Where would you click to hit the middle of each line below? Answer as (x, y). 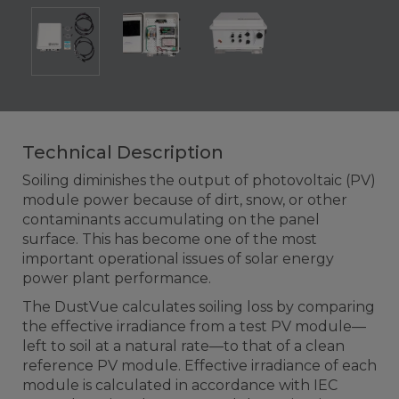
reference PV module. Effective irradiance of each (199, 366)
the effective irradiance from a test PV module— (194, 327)
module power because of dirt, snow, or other (185, 200)
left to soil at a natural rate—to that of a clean (183, 346)
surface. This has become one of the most (170, 240)
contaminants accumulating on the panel (171, 220)
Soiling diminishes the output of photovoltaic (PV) (199, 181)
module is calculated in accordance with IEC (180, 386)
